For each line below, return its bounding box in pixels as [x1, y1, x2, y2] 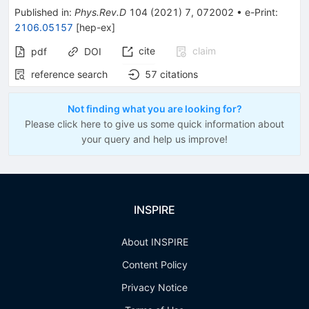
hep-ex [79, 21, 112, 33]
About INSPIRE [121, 236, 188, 248]
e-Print [245, 6, 275, 18]
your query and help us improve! [81, 133, 228, 145]
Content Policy [121, 259, 188, 270]
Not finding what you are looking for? [67, 103, 242, 114]
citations [160, 68, 198, 80]
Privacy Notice [121, 281, 188, 293]
